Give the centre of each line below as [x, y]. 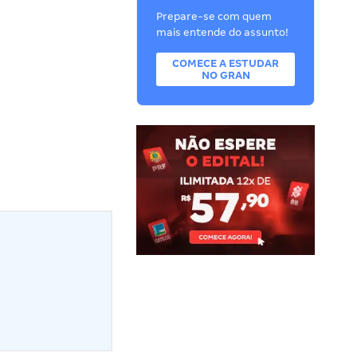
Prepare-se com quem [214, 16]
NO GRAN [226, 75]
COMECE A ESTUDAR [226, 63]
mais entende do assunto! [223, 32]
